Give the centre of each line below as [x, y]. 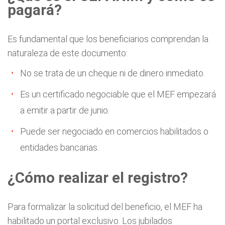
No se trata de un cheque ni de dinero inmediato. [113, 73]
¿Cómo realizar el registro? [98, 178]
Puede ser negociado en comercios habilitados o [114, 131]
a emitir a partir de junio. [65, 110]
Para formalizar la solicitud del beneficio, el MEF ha [105, 207]
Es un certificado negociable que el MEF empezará [118, 94]
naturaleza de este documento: [68, 53]
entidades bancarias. [60, 147]
